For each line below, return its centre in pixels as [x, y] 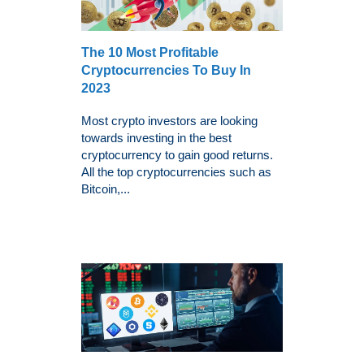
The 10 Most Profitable [150, 52]
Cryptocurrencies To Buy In [166, 70]
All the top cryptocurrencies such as [176, 171]
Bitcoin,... [106, 188]
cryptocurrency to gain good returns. [177, 154]
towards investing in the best [156, 137]
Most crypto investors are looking [169, 120]
